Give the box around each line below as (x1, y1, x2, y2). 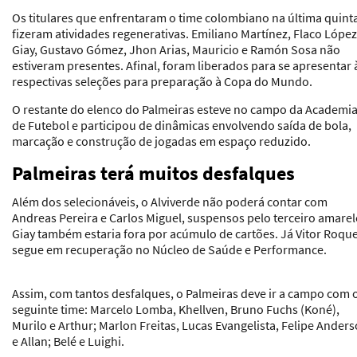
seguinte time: (12, 300, 90, 317)
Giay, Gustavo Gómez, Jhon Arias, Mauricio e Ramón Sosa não (12, 41, 340, 57)
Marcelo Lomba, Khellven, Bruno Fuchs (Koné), (90, 300, 339, 317)
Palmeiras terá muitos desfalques (12, 160, 295, 186)
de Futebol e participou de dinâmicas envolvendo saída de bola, (12, 116, 351, 133)
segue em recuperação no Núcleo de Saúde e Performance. (12, 241, 327, 257)
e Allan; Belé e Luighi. (12, 332, 124, 349)
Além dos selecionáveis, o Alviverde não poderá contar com (12, 193, 328, 210)
